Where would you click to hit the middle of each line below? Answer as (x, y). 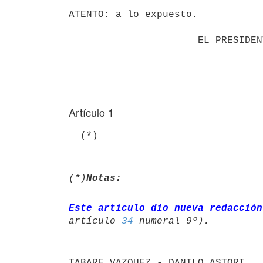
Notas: (104, 178)
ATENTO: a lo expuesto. (133, 14)
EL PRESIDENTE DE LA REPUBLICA (133, 40)
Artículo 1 (91, 112)
